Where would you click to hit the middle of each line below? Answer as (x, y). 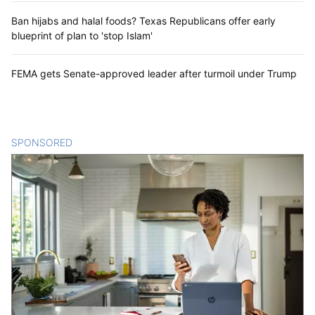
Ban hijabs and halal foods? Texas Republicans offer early (143, 21)
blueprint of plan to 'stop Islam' (82, 36)
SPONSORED (42, 143)
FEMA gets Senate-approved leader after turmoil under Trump (154, 74)
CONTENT (97, 143)
